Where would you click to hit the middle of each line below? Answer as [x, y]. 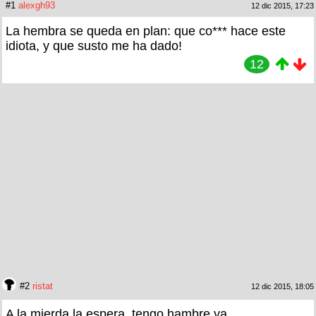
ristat [43, 286]
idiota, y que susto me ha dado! [94, 45]
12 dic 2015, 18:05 [282, 286]
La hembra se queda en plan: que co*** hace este [146, 31]
